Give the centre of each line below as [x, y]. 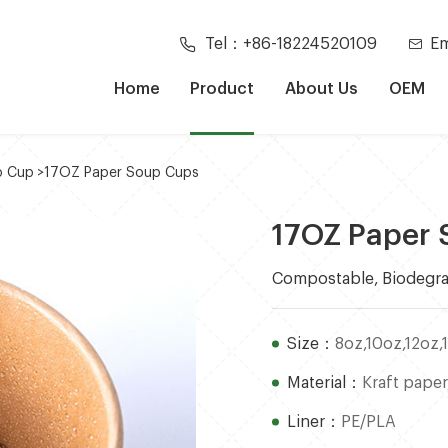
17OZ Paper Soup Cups [122, 173]
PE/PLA [369, 422]
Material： [325, 383]
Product [222, 88]
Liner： [314, 422]
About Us [322, 88]
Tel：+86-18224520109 [290, 43]
